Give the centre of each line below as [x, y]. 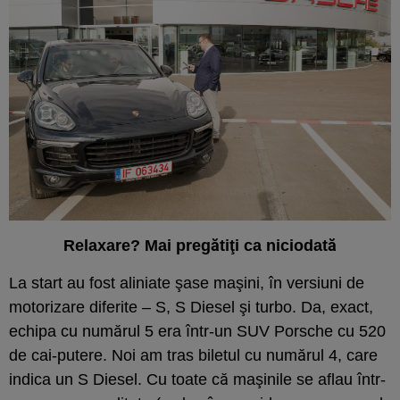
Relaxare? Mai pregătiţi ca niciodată [200, 245]
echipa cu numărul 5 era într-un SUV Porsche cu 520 [197, 331]
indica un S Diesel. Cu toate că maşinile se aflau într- [197, 379]
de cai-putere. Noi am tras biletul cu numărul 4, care [193, 355]
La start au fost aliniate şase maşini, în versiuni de [187, 283]
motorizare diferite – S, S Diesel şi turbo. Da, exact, [191, 307]
